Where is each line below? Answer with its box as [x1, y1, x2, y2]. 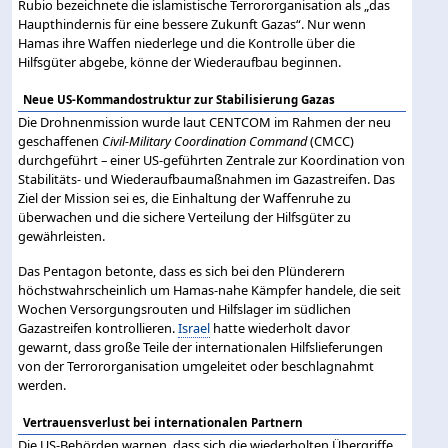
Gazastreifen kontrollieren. [18, 318, 179, 337]
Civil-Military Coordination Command [102, 131, 308, 150]
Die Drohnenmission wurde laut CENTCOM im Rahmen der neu [18, 112, 392, 131]
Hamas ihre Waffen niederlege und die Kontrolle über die [18, 33, 356, 52]
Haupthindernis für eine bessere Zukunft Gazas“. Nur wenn [18, 14, 367, 33]
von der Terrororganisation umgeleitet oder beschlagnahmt [18, 356, 375, 375]
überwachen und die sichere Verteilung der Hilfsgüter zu [18, 207, 352, 226]
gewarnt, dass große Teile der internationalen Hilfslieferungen [18, 337, 384, 356]
